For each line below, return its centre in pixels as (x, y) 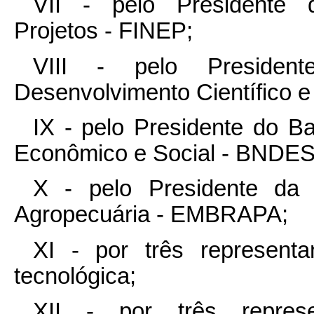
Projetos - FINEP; (103, 31)
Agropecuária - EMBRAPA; (151, 215)
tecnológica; (75, 276)
